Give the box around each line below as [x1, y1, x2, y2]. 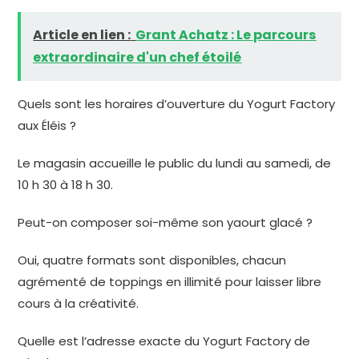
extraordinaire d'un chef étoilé [33, 48, 242, 67]
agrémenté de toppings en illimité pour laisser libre [18, 273, 322, 291]
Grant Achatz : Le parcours [135, 26, 317, 45]
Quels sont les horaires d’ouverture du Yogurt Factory [18, 95, 336, 113]
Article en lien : [33, 26, 131, 45]
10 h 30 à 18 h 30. [18, 176, 114, 194]
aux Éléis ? [18, 117, 77, 135]
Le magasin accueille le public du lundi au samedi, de [18, 155, 332, 172]
